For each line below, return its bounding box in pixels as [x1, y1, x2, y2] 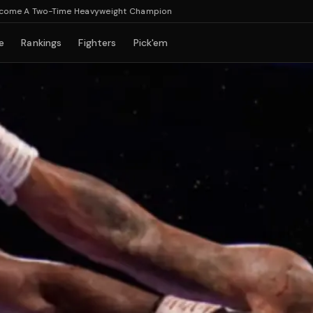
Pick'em [133, 36, 168, 49]
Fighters [78, 36, 117, 49]
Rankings [21, 36, 62, 49]
